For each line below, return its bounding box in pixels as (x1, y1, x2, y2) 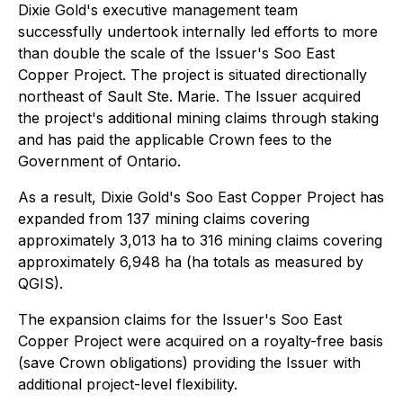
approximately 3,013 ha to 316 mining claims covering (18, 231, 382, 249)
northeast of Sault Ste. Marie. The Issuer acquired (18, 87, 361, 105)
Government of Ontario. (18, 152, 181, 170)
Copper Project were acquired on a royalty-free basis (18, 332, 383, 350)
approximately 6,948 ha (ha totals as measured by (18, 253, 363, 271)
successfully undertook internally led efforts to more (18, 22, 378, 40)
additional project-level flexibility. (18, 375, 237, 393)
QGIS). (18, 274, 63, 292)
